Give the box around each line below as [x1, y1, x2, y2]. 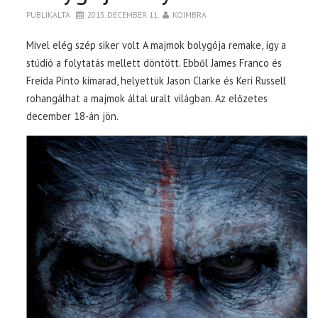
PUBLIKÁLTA [26, 9, 73, 20]
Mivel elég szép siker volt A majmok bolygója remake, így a [26, 38, 287, 52]
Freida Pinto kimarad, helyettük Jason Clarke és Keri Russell [26, 73, 287, 87]
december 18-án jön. [26, 109, 119, 123]
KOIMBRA [172, 9, 207, 20]
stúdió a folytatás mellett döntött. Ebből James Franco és [26, 55, 283, 70]
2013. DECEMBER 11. [87, 9, 160, 20]
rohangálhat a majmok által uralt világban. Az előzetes [26, 91, 268, 105]
